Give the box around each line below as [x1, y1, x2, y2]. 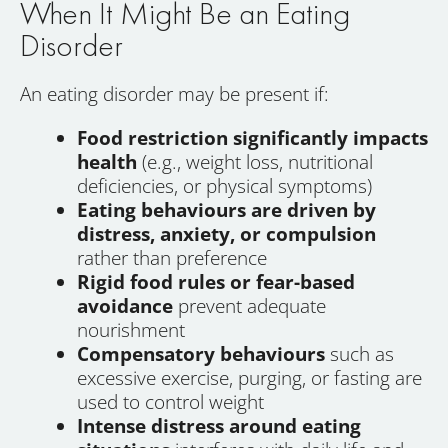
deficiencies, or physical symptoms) [77, 172, 372, 199]
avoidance [77, 292, 173, 319]
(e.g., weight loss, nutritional [137, 148, 373, 175]
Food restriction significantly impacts [77, 124, 428, 151]
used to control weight [77, 388, 264, 415]
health [77, 148, 137, 175]
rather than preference [77, 244, 267, 271]
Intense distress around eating [77, 412, 361, 439]
